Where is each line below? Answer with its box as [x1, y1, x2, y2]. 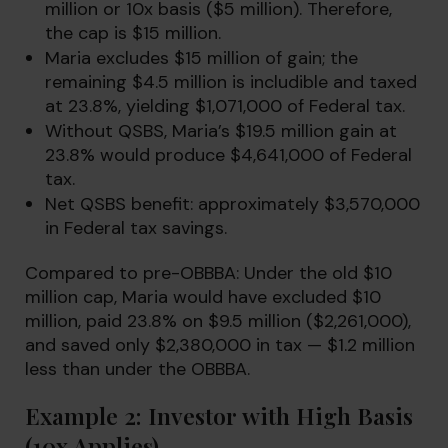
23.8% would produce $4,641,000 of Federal [45, 143, 412, 167]
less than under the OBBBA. [25, 357, 250, 381]
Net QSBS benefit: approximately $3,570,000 [45, 192, 420, 216]
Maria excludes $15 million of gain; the [45, 46, 358, 70]
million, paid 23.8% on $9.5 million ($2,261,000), [25, 309, 411, 333]
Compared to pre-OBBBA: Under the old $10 [25, 261, 392, 285]
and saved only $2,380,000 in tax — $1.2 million [25, 333, 415, 357]
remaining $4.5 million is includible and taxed [45, 70, 417, 94]
